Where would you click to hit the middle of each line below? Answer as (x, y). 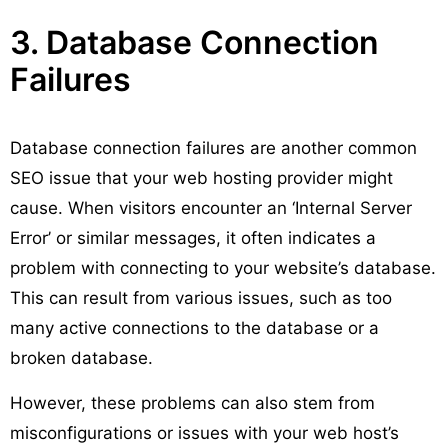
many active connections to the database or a (194, 327)
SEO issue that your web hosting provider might (201, 177)
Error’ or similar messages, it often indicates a (193, 237)
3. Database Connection (194, 42)
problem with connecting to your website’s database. (223, 267)
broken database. (81, 357)
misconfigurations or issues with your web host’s (204, 432)
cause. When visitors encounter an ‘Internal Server (211, 207)
